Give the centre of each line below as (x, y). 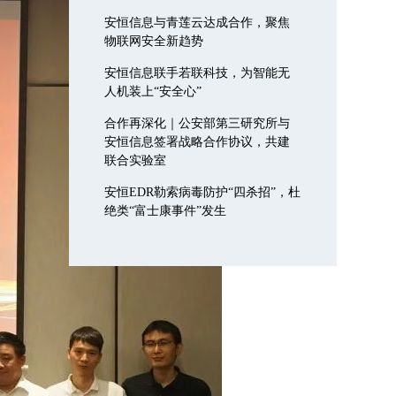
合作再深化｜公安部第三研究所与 (198, 124)
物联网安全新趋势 (154, 42)
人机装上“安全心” (153, 92)
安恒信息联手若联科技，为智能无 (198, 73)
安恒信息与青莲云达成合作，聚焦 (198, 23)
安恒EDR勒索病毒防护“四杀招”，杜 (203, 193)
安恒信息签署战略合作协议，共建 (198, 142)
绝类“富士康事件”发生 (166, 211)
